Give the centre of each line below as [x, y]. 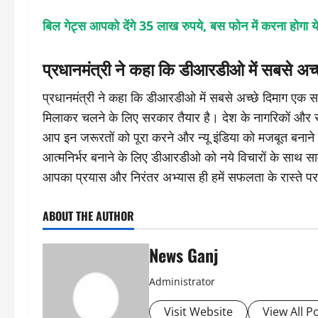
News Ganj [183, 255]
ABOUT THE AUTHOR [88, 216]
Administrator [182, 281]
